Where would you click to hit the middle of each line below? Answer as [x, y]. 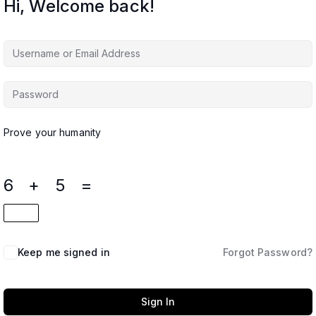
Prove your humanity [53, 132]
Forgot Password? [268, 252]
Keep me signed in [64, 252]
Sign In [158, 302]
